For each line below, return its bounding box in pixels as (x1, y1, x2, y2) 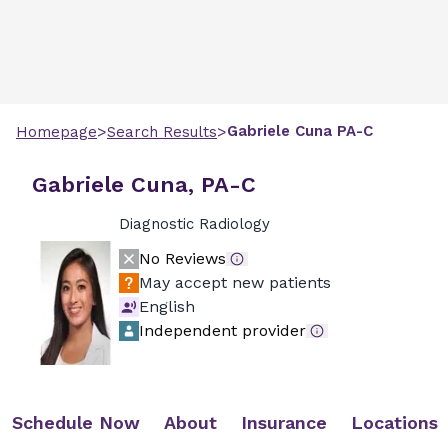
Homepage (16, 123, 97, 141)
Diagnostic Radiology (118, 215, 270, 233)
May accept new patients (138, 273, 331, 292)
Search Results (107, 123, 217, 141)
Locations (351, 412, 438, 433)
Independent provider (138, 321, 306, 340)
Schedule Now (12, 412, 140, 433)
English (138, 297, 195, 316)
